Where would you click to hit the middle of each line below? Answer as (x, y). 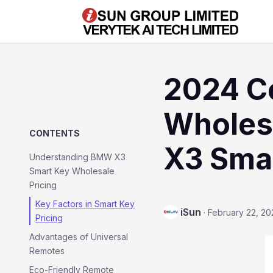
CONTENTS (55, 133)
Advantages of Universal (79, 237)
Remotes (47, 251)
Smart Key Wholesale (72, 171)
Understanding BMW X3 (77, 157)
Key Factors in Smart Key (85, 204)
